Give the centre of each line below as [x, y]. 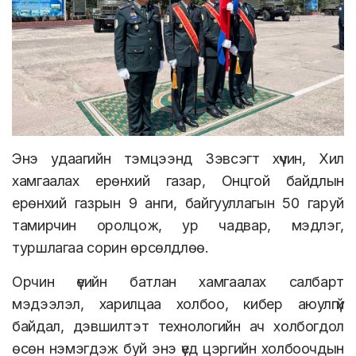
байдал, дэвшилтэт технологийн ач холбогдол [178, 326]
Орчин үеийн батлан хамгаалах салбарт [178, 281]
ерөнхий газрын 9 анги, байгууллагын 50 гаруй [178, 203]
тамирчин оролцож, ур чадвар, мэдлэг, [178, 225]
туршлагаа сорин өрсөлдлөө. [110, 247]
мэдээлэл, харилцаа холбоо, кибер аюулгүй [178, 304]
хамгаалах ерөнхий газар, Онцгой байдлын [178, 180]
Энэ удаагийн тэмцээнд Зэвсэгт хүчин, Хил [178, 158]
